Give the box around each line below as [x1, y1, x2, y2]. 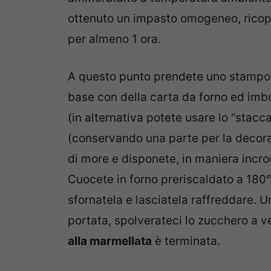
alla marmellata [68, 234, 152, 249]
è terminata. [152, 234, 220, 249]
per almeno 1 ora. [68, 31, 161, 46]
